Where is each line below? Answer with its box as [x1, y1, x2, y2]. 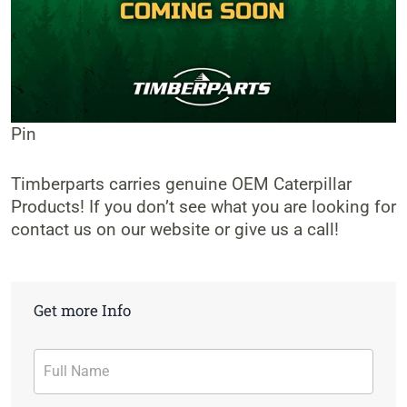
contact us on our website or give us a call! [10, 218, 339, 240]
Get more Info [33, 300, 131, 322]
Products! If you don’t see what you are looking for [10, 195, 396, 217]
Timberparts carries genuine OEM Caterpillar [10, 173, 352, 194]
